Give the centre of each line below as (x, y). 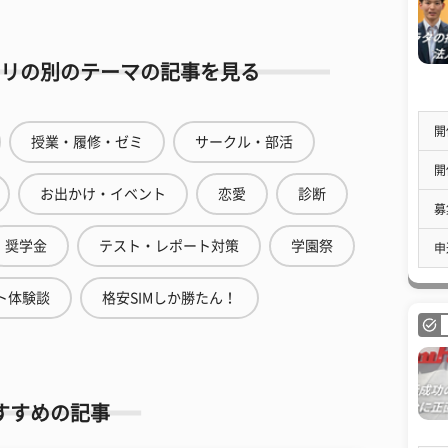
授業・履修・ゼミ (87, 142)
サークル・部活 (244, 142)
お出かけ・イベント (103, 194)
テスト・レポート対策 (169, 246)
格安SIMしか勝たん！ (169, 298)
